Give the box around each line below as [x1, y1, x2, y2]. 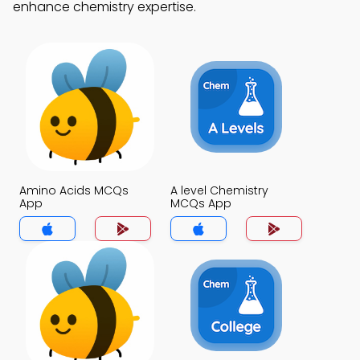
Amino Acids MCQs [19, 182, 129, 198]
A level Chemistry [170, 182, 268, 198]
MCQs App [170, 195, 231, 211]
